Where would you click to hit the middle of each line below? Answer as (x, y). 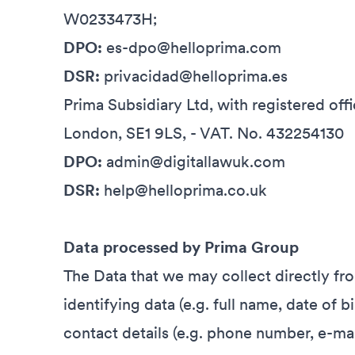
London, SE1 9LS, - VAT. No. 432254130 (204, 133)
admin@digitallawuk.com (194, 162)
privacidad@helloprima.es (194, 76)
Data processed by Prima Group (181, 247)
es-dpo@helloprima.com (194, 48)
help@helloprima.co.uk (183, 190)
